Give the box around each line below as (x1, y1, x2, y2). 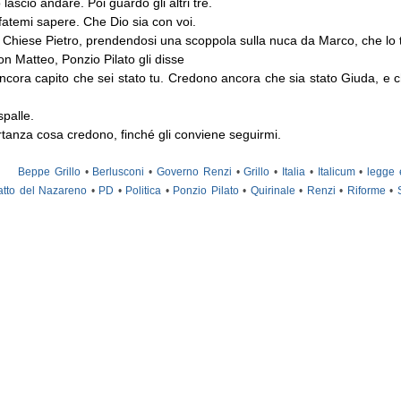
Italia (282, 166, 306, 179)
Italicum (317, 166, 355, 179)
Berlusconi (92, 166, 145, 179)
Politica (125, 184, 162, 198)
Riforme (346, 184, 386, 198)
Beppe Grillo (17, 166, 81, 179)
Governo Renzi (156, 166, 232, 179)
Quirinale (250, 184, 295, 198)
